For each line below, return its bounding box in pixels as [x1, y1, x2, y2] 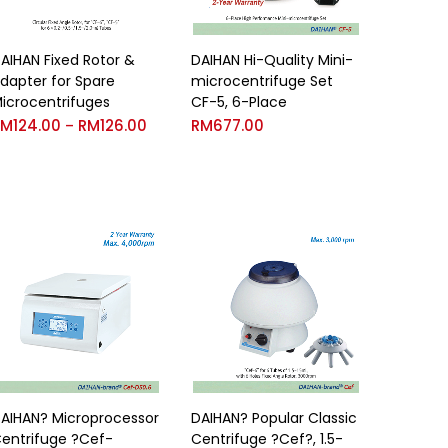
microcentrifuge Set [191, 71, 333, 91]
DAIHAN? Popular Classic [191, 407, 357, 428]
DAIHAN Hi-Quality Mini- [191, 50, 353, 70]
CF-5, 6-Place [191, 92, 287, 112]
